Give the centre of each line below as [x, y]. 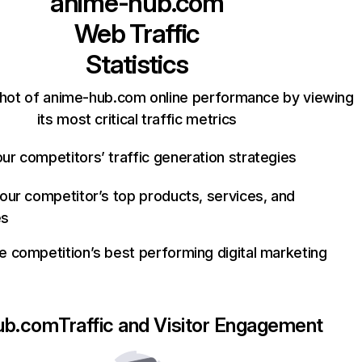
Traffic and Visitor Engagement [191, 325]
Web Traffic [137, 34]
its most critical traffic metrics [137, 119]
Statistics [137, 64]
